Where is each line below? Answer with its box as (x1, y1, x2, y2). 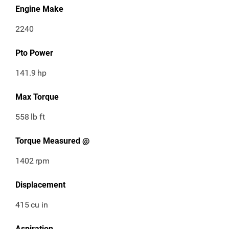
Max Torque (15, 92, 59, 102)
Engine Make (15, 4, 63, 14)
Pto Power (15, 48, 53, 58)
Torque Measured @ (15, 136, 89, 146)
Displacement (15, 180, 65, 190)
